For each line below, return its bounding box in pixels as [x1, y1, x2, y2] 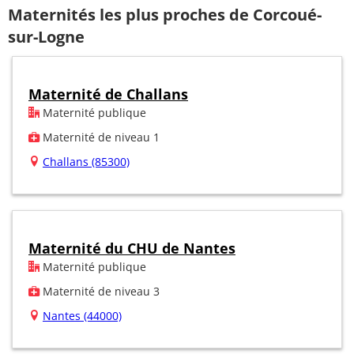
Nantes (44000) [43, 307, 122, 323]
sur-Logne [8, 26, 85, 48]
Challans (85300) [43, 153, 130, 169]
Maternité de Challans [28, 84, 188, 104]
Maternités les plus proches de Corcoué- [8, 4, 322, 26]
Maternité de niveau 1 [40, 129, 160, 145]
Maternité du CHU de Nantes [28, 238, 235, 258]
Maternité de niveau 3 [40, 283, 160, 299]
